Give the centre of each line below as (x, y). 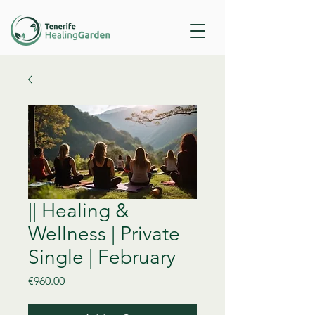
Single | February (102, 257)
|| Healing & (79, 211)
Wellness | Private (104, 234)
